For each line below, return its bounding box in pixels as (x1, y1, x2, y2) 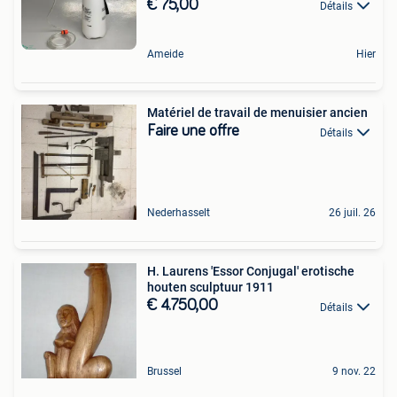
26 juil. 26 (329, 206, 376, 220)
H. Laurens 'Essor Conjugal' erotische (147, 264, 354, 279)
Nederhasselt (147, 206, 210, 220)
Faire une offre (147, 123, 239, 140)
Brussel (147, 365, 182, 378)
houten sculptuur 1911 (147, 280, 274, 295)
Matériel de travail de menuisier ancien (147, 105, 368, 121)
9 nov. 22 (332, 365, 376, 378)
